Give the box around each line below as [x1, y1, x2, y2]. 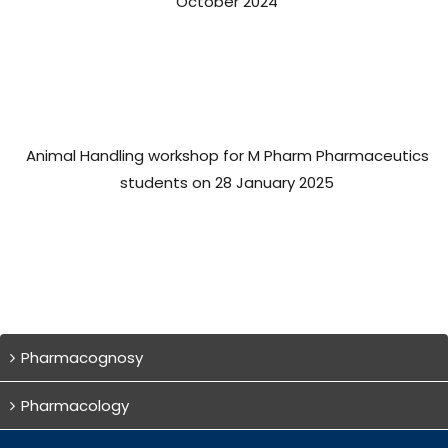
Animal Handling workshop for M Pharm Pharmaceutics [25, 144, 429, 166]
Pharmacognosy [21, 346, 143, 368]
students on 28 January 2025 [120, 171, 335, 193]
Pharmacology [21, 394, 129, 416]
